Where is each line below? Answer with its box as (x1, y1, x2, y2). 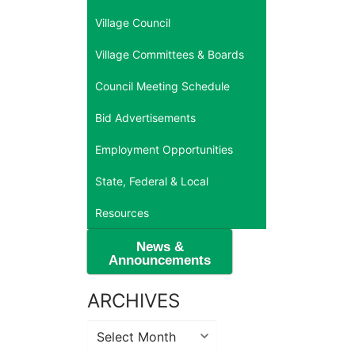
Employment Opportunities (95, 142, 233, 156)
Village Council (95, 15, 170, 29)
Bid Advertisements (95, 110, 196, 124)
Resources (95, 205, 149, 219)
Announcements (109, 252, 211, 268)
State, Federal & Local (95, 174, 208, 188)
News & (136, 239, 184, 254)
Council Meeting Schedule (95, 78, 230, 93)
